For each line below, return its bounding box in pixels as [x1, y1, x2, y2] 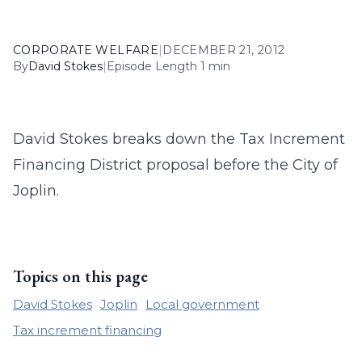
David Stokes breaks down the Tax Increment [13, 130, 345, 148]
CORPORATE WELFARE [13, 43, 158, 57]
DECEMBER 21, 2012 [162, 43, 285, 57]
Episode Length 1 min [107, 59, 230, 74]
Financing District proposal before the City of [13, 156, 338, 174]
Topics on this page [13, 266, 148, 287]
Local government [145, 297, 259, 312]
